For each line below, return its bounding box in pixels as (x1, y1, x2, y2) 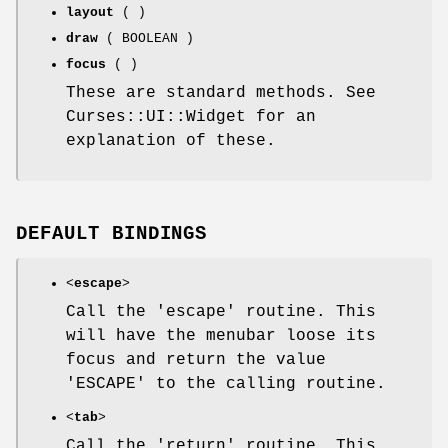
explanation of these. (66, 131, 276, 150)
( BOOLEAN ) (98, 30, 194, 46)
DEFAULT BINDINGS (16, 222, 208, 245)
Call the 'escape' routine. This (66, 302, 376, 321)
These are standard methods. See (66, 83, 376, 102)
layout (66, 4, 114, 20)
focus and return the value (66, 350, 326, 369)
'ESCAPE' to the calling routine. (66, 374, 386, 393)
